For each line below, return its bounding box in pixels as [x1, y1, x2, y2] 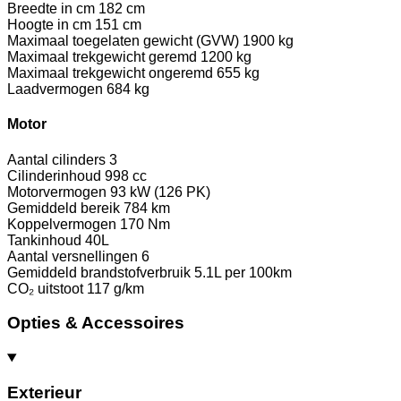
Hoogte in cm [7, 17, 91, 33]
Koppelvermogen [7, 216, 116, 232]
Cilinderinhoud [7, 167, 101, 183]
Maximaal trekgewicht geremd [7, 49, 197, 65]
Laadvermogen [7, 81, 103, 98]
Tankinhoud [7, 232, 81, 248]
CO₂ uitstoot [7, 280, 83, 296]
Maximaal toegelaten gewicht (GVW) [7, 33, 239, 49]
